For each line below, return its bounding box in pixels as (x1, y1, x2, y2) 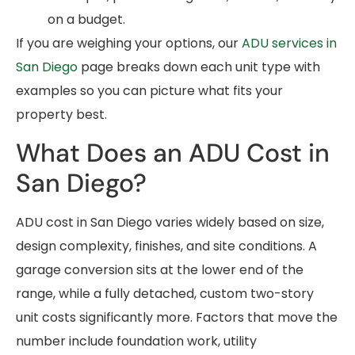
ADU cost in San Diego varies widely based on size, (16, 212, 324, 231)
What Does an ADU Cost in (16, 136, 330, 170)
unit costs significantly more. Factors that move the (16, 307, 338, 326)
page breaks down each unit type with (78, 57, 320, 76)
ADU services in (242, 33, 337, 52)
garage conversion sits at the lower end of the (16, 260, 303, 279)
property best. (16, 105, 107, 124)
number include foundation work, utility (16, 331, 257, 350)
